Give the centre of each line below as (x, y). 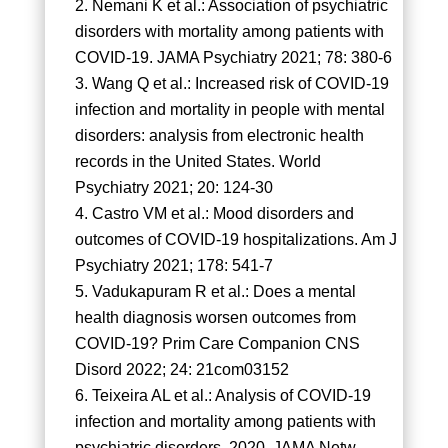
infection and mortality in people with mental (229, 110)
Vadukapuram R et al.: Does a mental (223, 292)
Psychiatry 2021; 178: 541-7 (173, 266)
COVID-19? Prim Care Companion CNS (217, 344)
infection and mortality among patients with (225, 422)
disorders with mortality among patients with (229, 32)
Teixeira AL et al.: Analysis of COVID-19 (231, 396)
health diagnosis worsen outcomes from (215, 318)
